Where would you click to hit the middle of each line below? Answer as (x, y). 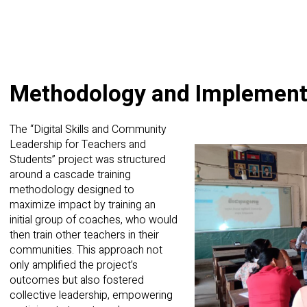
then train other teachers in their (84, 235)
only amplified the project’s (74, 265)
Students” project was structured (88, 159)
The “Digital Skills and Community (88, 129)
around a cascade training (70, 174)
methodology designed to (72, 189)
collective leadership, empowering (91, 295)
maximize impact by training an (83, 205)
